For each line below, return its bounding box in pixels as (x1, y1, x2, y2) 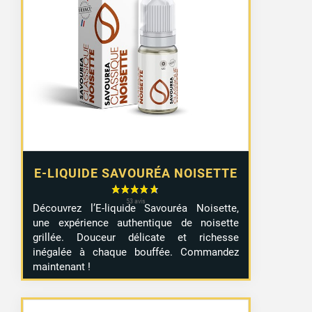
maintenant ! (33, 260, 91, 273)
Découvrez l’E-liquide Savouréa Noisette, (33, 201, 240, 214)
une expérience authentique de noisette (33, 216, 240, 229)
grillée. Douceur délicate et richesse (33, 231, 240, 244)
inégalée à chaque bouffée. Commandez (33, 245, 240, 258)
